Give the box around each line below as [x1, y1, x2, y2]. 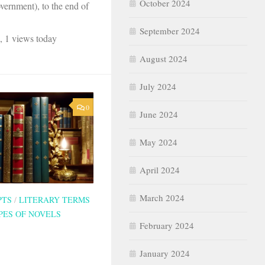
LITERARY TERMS [19, 194, 90, 206]
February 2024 [140, 219, 194, 231]
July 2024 [140, 80, 176, 92]
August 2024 [140, 52, 188, 64]
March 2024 [140, 191, 185, 203]
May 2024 [140, 135, 177, 148]
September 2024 [140, 24, 200, 37]
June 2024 [140, 108, 178, 120]
